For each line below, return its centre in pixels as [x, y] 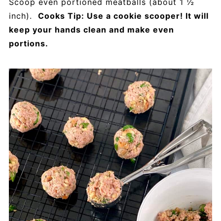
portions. [28, 44]
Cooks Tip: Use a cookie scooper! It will [123, 16]
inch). [23, 16]
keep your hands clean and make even [91, 30]
